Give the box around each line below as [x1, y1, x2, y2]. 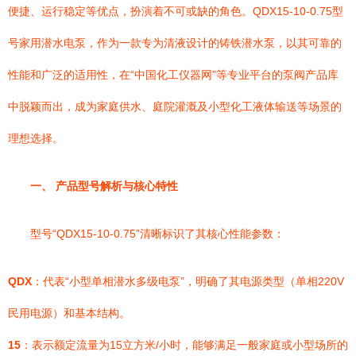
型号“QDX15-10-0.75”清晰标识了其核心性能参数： [30, 227, 284, 240]
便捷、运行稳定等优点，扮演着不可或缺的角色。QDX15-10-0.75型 [8, 5, 343, 17]
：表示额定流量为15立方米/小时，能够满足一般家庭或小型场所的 [21, 339, 348, 351]
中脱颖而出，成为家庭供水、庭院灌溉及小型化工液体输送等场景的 [8, 100, 342, 113]
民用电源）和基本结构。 [8, 307, 130, 319]
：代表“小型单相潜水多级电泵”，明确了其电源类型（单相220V [32, 275, 344, 288]
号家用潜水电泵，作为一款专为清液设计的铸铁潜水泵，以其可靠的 [8, 37, 342, 49]
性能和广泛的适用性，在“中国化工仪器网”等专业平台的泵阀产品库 [8, 68, 339, 81]
